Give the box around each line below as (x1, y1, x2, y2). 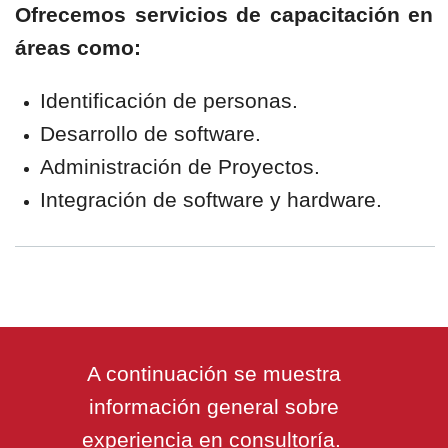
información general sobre (89, 395, 339, 418)
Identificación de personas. (40, 89, 298, 112)
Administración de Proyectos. (40, 155, 320, 178)
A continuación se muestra (87, 362, 341, 385)
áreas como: (15, 36, 141, 59)
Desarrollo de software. (40, 122, 261, 145)
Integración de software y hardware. (40, 188, 382, 211)
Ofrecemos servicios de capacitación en (15, 3, 433, 26)
